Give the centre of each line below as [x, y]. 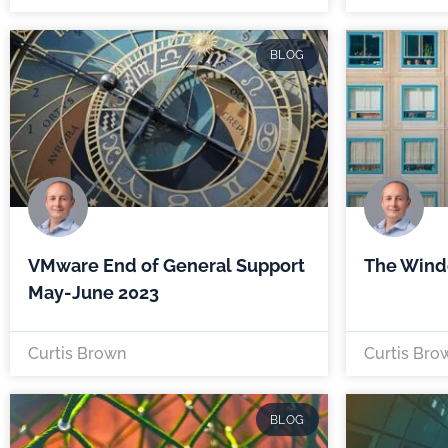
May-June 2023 [93, 293]
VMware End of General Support [166, 266]
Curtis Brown [77, 354]
